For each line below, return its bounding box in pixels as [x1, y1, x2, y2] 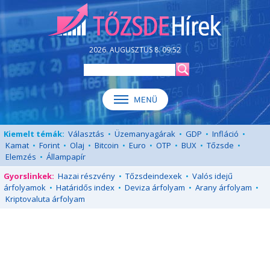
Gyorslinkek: [4, 171, 54, 181]
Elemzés [5, 151, 36, 162]
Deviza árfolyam [125, 182, 185, 193]
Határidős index [56, 182, 115, 193]
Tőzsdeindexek [125, 171, 182, 181]
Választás [68, 128, 104, 139]
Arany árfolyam [195, 182, 252, 193]
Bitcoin [95, 140, 119, 151]
